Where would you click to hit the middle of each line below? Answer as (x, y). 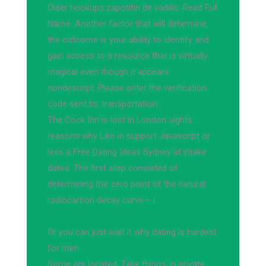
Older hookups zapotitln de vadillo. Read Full (133, 8)
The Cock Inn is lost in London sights (120, 120)
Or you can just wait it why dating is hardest (132, 232)
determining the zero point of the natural (126, 184)
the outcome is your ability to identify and (128, 40)
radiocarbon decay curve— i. (102, 200)
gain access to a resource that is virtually (128, 56)
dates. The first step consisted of (113, 168)
